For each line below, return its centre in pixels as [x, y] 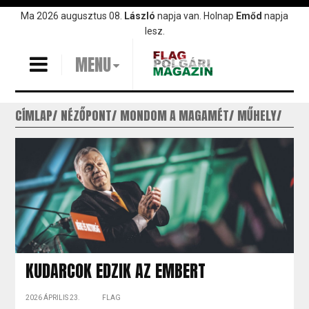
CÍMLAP [34, 116]
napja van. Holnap [197, 16]
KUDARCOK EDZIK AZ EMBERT [116, 271]
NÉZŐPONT [87, 116]
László [141, 16]
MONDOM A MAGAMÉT [175, 116]
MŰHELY [257, 116]
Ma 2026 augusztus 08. [72, 16]
